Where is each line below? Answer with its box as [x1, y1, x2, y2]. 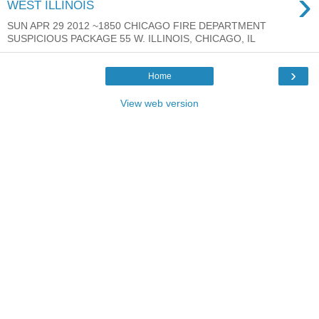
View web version [120, 98, 199, 110]
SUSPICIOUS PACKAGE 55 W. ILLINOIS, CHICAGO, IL [7, 33, 256, 45]
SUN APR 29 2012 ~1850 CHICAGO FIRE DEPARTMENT [7, 20, 266, 32]
